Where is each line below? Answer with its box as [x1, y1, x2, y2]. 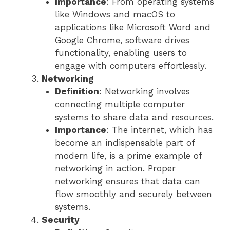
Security [42, 215, 80, 225]
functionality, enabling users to [54, 48, 187, 59]
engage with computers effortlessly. [54, 61, 206, 71]
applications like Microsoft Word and [54, 22, 210, 33]
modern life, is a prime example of [54, 150, 202, 161]
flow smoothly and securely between [54, 189, 212, 200]
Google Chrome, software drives [54, 35, 189, 46]
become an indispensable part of [54, 138, 195, 148]
